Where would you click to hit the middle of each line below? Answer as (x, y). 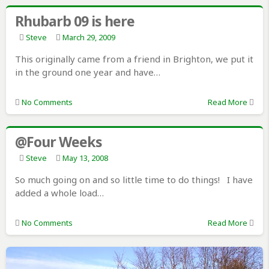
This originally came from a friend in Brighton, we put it (134, 59)
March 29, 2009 (89, 38)
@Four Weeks (58, 142)
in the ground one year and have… (87, 72)
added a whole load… (59, 193)
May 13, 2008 (85, 158)
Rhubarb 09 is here (74, 21)
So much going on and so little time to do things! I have (134, 180)
